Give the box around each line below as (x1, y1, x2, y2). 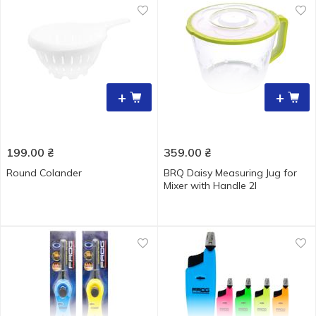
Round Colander (6, 166, 82, 179)
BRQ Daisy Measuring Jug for (164, 166, 297, 179)
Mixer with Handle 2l (164, 179, 257, 192)
